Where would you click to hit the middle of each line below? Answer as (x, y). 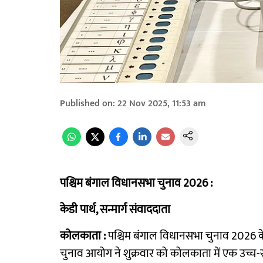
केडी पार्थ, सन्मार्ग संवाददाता (115, 210)
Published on (86, 104)
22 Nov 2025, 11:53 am (162, 104)
